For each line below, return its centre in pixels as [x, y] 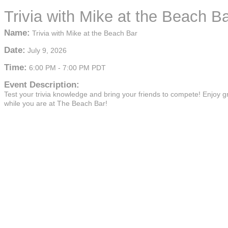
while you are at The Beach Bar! [56, 103]
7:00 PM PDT [84, 68]
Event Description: [42, 85]
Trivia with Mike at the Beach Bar [85, 33]
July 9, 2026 [47, 50]
